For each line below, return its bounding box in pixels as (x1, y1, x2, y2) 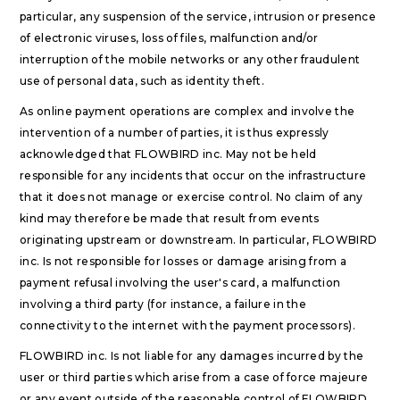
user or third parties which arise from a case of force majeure (20, 371, 369, 384)
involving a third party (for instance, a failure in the (20, 297, 307, 311)
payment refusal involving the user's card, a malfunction (20, 276, 341, 289)
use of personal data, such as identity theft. (20, 74, 264, 87)
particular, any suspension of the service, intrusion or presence (20, 10, 377, 23)
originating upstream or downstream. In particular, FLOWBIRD (20, 233, 378, 246)
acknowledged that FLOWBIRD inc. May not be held (20, 147, 317, 161)
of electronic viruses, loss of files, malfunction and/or (20, 31, 319, 45)
